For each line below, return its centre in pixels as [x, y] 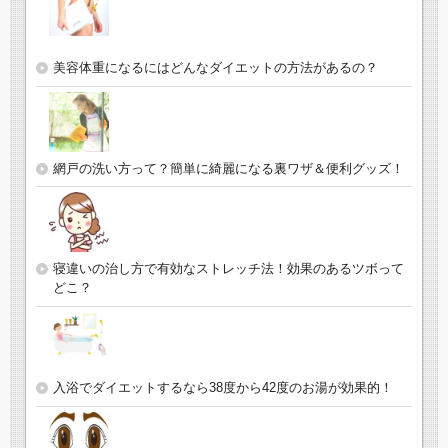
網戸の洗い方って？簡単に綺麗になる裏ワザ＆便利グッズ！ [228, 168]
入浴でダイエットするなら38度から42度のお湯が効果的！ [223, 388]
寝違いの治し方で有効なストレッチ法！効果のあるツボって [228, 268]
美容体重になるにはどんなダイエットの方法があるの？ [215, 68]
